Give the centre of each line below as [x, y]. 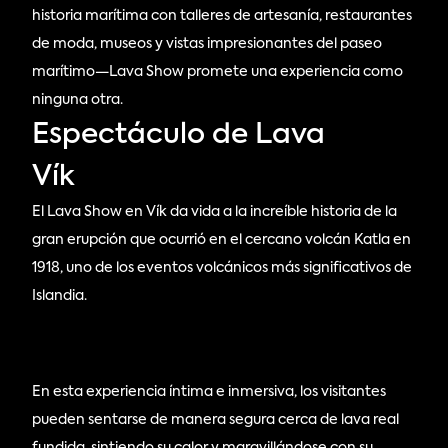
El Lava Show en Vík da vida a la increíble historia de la [215, 212]
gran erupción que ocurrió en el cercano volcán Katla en [222, 240]
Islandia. [61, 296]
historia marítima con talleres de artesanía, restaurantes [222, 16]
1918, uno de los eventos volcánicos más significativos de [222, 268]
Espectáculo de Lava [179, 135]
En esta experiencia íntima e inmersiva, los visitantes [209, 392]
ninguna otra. [78, 100]
